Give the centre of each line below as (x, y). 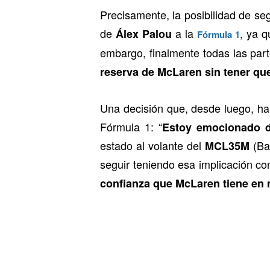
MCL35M (227, 146)
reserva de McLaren (151, 71)
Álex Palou (144, 33)
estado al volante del (152, 145)
